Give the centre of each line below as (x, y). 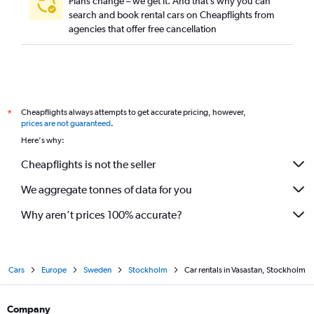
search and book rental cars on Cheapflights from (171, 15)
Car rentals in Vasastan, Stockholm (245, 270)
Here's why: (43, 140)
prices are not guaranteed (66, 123)
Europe (54, 270)
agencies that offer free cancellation (143, 29)
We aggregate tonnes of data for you (107, 189)
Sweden (97, 270)
